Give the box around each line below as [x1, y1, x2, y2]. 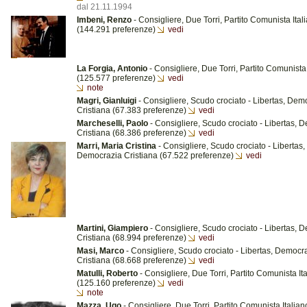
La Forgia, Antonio [77, 64, 147, 73]
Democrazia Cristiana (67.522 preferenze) [77, 151, 236, 160]
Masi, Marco [77, 246, 124, 256]
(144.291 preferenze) [77, 25, 158, 34]
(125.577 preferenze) [77, 73, 158, 83]
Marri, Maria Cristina [77, 141, 156, 151]
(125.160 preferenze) [77, 278, 158, 288]
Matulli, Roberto [77, 269, 138, 278]
